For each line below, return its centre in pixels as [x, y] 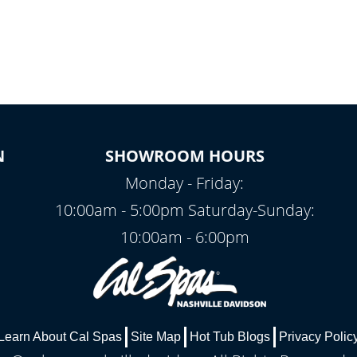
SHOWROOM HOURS [184, 156]
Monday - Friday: [185, 183]
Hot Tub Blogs [230, 337]
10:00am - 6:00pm [184, 237]
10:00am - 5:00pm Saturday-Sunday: [184, 210]
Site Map [156, 337]
